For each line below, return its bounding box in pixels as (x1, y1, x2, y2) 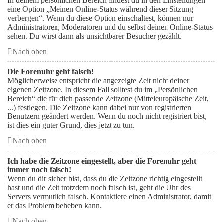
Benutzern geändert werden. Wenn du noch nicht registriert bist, (7, 112, 207, 120)
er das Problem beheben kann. (7, 201, 102, 210)
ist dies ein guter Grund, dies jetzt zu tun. (7, 121, 135, 129)
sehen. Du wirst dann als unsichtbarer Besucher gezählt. (7, 32, 182, 40)
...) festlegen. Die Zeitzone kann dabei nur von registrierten (7, 103, 191, 111)
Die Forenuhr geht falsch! (7, 67, 94, 76)
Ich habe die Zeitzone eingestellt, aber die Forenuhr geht (7, 157, 196, 165)
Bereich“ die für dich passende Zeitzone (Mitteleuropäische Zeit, (7, 94, 209, 103)
